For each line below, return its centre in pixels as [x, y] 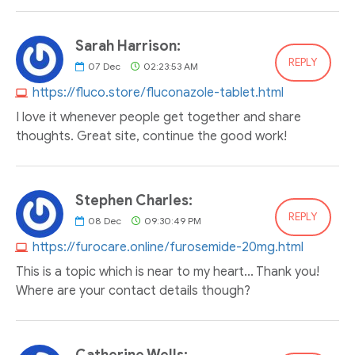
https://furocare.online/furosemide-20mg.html [168, 247]
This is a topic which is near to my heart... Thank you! [168, 272]
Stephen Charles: [134, 200]
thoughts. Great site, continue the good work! [151, 136]
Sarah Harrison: [128, 46]
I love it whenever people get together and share [158, 117]
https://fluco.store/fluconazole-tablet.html [158, 93]
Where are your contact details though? [133, 291]
